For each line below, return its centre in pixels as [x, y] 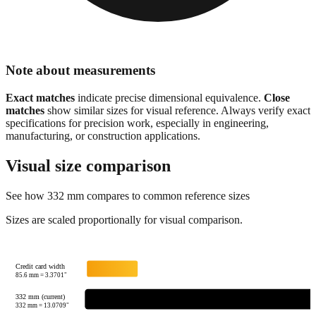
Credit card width [41, 241]
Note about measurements [80, 46]
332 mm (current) [41, 272]
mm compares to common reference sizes [157, 171]
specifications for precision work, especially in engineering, [137, 98]
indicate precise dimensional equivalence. [169, 73]
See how [26, 171]
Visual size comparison [88, 141]
